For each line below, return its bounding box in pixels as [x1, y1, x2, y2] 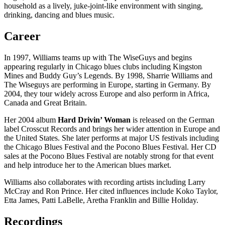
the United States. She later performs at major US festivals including [4, 134, 219, 143]
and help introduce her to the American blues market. [4, 161, 171, 170]
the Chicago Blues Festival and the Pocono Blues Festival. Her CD [4, 143, 216, 152]
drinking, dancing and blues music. [4, 11, 115, 20]
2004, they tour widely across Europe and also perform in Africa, [4, 89, 209, 98]
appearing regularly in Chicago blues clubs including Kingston [4, 62, 202, 71]
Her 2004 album [4, 116, 58, 125]
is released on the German [131, 116, 214, 125]
